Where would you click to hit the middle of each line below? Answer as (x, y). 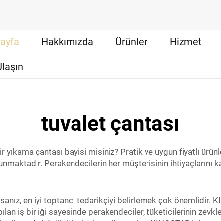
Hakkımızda (68, 42)
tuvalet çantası (110, 124)
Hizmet (186, 42)
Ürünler (132, 42)
